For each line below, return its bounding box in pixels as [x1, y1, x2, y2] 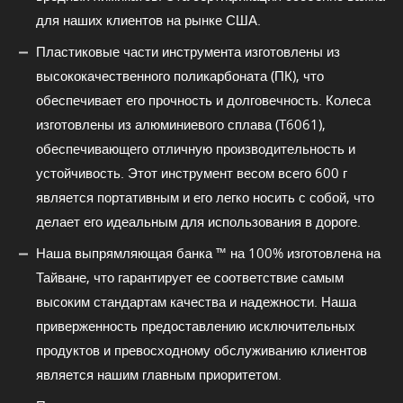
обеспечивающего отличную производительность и [36, 139, 355, 157]
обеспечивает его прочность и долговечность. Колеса [36, 90, 371, 109]
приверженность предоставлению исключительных [36, 316, 355, 335]
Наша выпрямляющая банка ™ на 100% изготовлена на [36, 243, 381, 262]
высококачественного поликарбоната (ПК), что [36, 66, 324, 85]
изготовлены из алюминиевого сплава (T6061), [36, 114, 326, 133]
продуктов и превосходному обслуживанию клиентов [36, 340, 367, 359]
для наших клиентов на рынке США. [36, 10, 261, 29]
